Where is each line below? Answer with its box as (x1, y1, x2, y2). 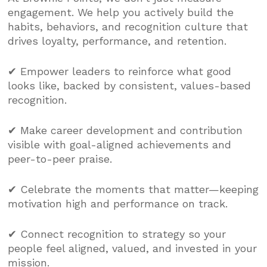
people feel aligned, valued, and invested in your (8, 241, 257, 254)
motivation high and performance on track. (8, 197, 228, 210)
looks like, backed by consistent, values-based (8, 79, 252, 92)
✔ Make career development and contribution (8, 123, 243, 136)
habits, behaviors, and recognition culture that (8, 20, 249, 33)
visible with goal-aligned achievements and (8, 138, 232, 151)
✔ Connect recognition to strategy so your (8, 227, 226, 240)
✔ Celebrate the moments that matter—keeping (8, 182, 259, 195)
